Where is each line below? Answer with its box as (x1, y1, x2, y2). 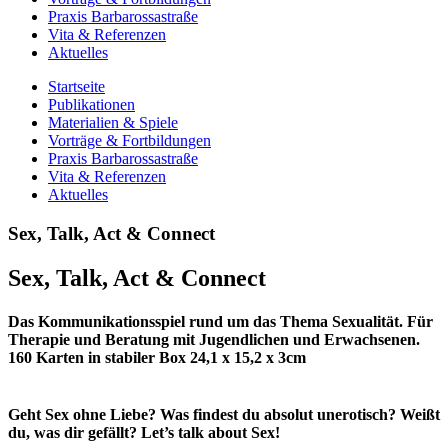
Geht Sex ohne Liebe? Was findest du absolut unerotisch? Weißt (8, 406, 440, 424)
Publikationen (48, 96, 135, 113)
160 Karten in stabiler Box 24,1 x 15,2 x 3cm (8, 348, 306, 366)
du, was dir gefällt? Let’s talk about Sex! (8, 424, 280, 442)
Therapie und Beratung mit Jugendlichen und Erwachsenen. (8, 330, 420, 348)
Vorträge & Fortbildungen (48, 132, 211, 149)
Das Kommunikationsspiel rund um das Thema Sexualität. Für (8, 312, 433, 330)
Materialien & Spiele (48, 114, 178, 131)
